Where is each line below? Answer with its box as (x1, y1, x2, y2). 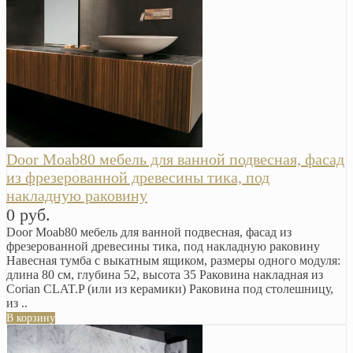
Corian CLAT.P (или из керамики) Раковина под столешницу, (6, 282, 333, 296)
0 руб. (6, 205, 50, 225)
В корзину (6, 312, 55, 325)
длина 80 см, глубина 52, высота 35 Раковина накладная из (6, 268, 323, 282)
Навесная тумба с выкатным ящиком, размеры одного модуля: (6, 254, 340, 268)
